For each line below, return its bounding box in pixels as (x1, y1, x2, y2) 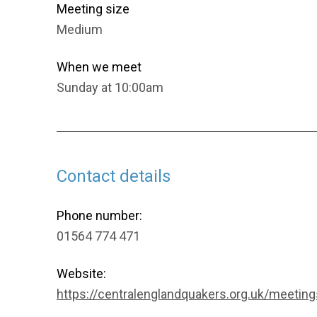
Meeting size (57, 1, 129, 16)
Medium (57, 22, 103, 37)
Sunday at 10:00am (57, 80, 163, 95)
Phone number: (57, 208, 142, 223)
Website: (57, 266, 106, 281)
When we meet (57, 59, 142, 74)
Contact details (57, 166, 171, 186)
